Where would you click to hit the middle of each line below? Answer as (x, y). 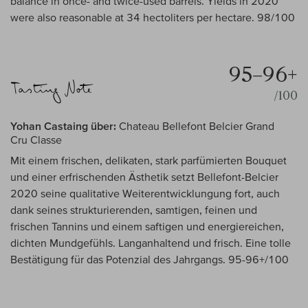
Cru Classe (36, 140)
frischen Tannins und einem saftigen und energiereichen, (147, 227)
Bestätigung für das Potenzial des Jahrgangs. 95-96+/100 (150, 260)
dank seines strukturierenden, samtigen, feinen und (134, 210)
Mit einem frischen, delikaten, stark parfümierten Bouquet (148, 161)
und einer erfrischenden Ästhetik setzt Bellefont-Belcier (144, 177)
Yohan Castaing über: (63, 126)
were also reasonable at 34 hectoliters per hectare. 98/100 (153, 18)
